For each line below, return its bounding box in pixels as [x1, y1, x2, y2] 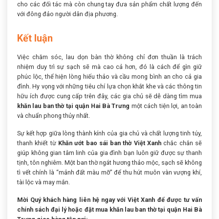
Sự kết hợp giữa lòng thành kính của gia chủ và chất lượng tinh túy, [17, 129, 202, 137]
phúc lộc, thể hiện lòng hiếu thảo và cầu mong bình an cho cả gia [17, 72, 202, 80]
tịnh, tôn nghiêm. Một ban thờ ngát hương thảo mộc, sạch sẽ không [17, 158, 202, 166]
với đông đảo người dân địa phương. [17, 10, 118, 18]
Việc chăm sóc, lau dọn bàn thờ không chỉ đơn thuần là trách [17, 53, 202, 61]
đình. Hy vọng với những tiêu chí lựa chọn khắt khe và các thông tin [17, 82, 202, 90]
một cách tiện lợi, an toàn [130, 102, 202, 109]
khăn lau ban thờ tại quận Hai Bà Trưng [17, 102, 130, 109]
